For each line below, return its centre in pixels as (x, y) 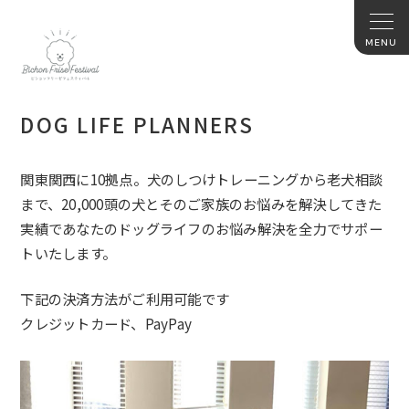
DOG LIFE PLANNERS (137, 124)
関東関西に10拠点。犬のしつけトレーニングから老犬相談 (202, 179)
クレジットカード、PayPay (106, 324)
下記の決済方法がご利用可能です (125, 299)
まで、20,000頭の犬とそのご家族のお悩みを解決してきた (201, 204)
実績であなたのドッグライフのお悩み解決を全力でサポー (201, 229)
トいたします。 (68, 253)
